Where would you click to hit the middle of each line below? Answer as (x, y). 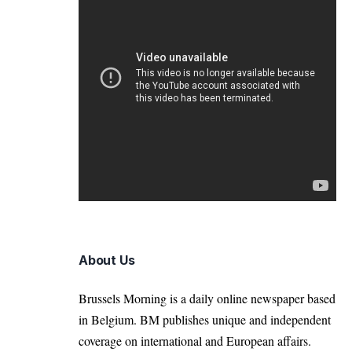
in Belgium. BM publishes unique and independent (205, 320)
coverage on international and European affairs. (195, 341)
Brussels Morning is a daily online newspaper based (207, 299)
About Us (107, 260)
